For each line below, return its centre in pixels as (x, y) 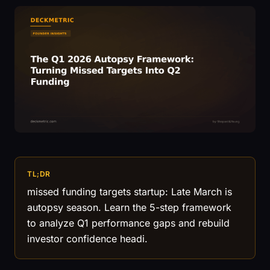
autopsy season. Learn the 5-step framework (129, 207)
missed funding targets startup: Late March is (130, 192)
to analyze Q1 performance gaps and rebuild (128, 223)
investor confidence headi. (87, 239)
